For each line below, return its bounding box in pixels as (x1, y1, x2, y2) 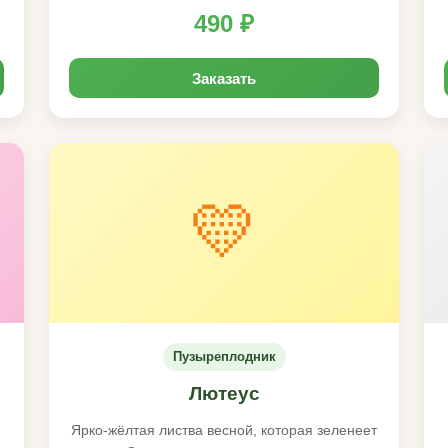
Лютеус (188, 383, 260, 404)
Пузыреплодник (172, 349, 276, 364)
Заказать (192, 67, 256, 89)
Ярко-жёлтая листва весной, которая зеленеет (71, 422, 377, 438)
